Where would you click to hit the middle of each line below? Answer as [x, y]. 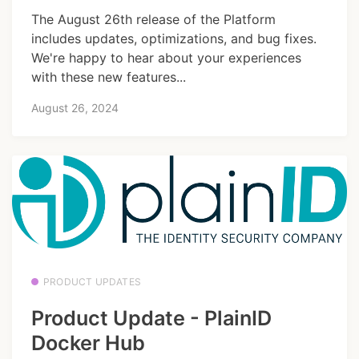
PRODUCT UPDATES [92, 282]
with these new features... [109, 77]
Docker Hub [88, 343]
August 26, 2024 [75, 108]
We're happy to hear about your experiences [166, 57]
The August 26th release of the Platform [153, 19]
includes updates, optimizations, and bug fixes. [174, 38]
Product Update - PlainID [151, 318]
